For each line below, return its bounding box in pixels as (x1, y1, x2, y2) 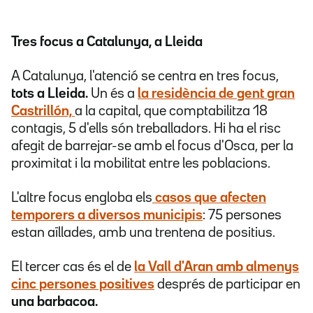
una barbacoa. (11, 296, 98, 309)
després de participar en (157, 278, 300, 291)
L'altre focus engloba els (11, 191, 152, 205)
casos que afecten (152, 191, 266, 205)
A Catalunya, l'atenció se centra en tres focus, (11, 70, 279, 83)
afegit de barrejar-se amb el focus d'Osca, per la (11, 140, 293, 153)
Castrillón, (11, 105, 75, 118)
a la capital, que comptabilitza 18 (75, 105, 268, 118)
